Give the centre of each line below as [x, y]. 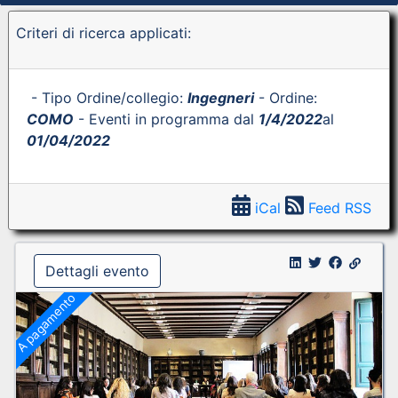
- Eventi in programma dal [166, 119]
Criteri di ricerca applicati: [103, 33]
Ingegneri [221, 98]
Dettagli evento [97, 271]
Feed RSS [338, 208]
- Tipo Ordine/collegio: [107, 98]
